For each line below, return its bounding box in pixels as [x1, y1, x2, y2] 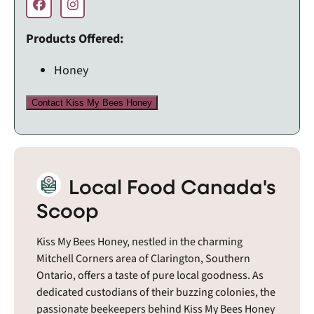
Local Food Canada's [64, 172, 276, 200]
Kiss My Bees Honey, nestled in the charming [36, 233, 243, 250]
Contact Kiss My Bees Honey [32, 97, 152, 108]
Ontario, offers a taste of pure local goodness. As [36, 267, 264, 283]
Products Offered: [26, 29, 123, 48]
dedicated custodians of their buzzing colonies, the [36, 284, 275, 300]
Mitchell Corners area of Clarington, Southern [36, 250, 250, 266]
